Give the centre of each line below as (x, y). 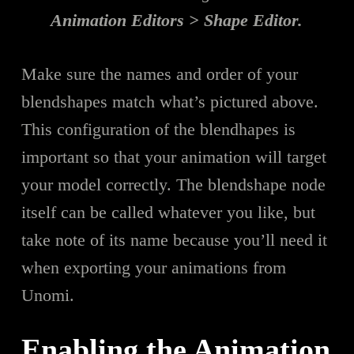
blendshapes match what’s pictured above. (169, 101)
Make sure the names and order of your (159, 73)
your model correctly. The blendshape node (173, 184)
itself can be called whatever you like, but (168, 212)
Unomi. (47, 295)
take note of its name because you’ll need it (174, 239)
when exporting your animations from (153, 267)
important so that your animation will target (173, 156)
